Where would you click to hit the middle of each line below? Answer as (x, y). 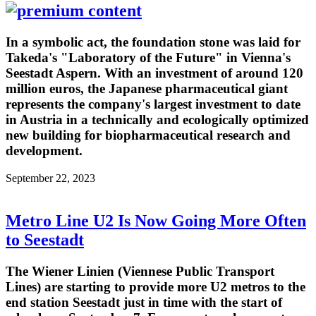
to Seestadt (45, 239)
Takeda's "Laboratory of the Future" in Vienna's (148, 58)
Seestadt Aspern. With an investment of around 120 (154, 73)
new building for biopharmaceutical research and (148, 135)
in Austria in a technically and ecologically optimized (157, 120)
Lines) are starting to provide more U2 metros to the (156, 286)
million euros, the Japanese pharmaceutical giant (147, 89)
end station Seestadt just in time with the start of (144, 302)
